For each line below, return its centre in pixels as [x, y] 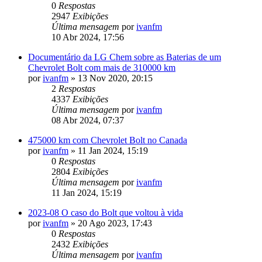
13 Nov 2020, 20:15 [115, 78]
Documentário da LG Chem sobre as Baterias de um [125, 57]
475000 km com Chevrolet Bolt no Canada [108, 140]
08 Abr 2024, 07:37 [88, 120]
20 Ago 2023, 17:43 [115, 223]
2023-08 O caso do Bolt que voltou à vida [106, 212]
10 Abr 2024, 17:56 [88, 37]
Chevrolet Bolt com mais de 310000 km [102, 67]
